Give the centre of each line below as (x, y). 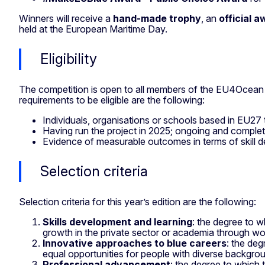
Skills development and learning (117, 222)
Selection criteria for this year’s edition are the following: (139, 201)
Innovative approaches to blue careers (135, 243)
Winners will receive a (66, 18)
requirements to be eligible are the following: (114, 100)
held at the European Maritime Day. (94, 29)
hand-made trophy (157, 18)
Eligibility (69, 59)
